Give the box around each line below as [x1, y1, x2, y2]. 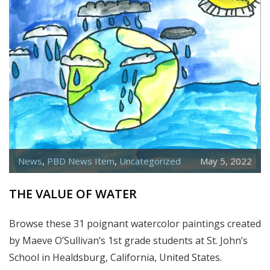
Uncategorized [119, 154, 181, 167]
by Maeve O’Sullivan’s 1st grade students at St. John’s [9, 233, 248, 247]
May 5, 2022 [200, 154, 252, 167]
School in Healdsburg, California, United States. [9, 250, 222, 264]
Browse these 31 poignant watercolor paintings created [9, 216, 261, 230]
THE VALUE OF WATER [9, 185, 137, 202]
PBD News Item [47, 154, 115, 167]
